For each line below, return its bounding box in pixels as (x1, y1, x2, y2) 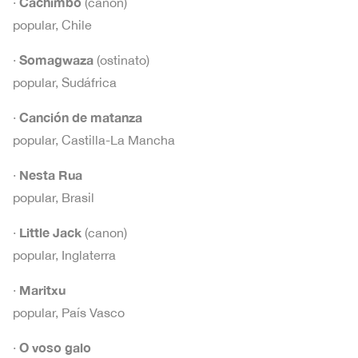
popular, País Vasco (13, 305, 125, 320)
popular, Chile (13, 18, 92, 33)
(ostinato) (93, 53, 149, 68)
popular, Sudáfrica (13, 75, 117, 90)
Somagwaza (19, 52, 93, 68)
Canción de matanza (19, 109, 142, 125)
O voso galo (19, 340, 91, 356)
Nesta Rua (19, 167, 82, 183)
